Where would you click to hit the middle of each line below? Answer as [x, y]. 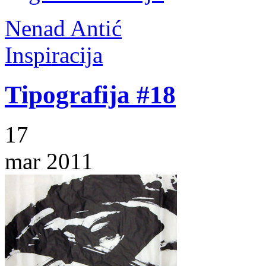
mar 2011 [49, 161]
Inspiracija [54, 55]
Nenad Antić [63, 28]
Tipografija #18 [90, 94]
